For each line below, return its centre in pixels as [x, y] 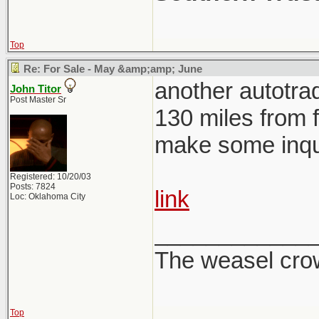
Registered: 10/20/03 [51, 177]
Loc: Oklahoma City [48, 197]
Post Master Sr [38, 100]
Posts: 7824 [33, 187]
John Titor [36, 89]
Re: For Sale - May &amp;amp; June [113, 69]
